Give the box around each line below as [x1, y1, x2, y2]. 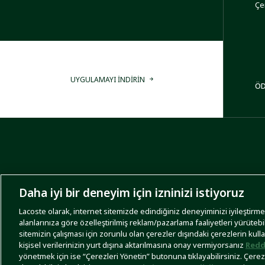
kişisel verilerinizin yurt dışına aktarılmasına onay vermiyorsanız [19, 240, 245, 250]
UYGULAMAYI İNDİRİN [70, 74, 145, 85]
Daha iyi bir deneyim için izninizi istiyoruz [19, 185, 244, 201]
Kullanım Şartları [122, 238, 179, 249]
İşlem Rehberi [31, 238, 81, 249]
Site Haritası [80, 238, 123, 249]
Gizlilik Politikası [179, 238, 235, 249]
